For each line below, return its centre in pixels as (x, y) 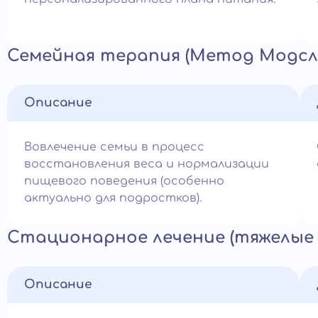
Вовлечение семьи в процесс (114, 147)
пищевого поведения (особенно (124, 181)
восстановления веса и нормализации (147, 164)
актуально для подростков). (113, 198)
